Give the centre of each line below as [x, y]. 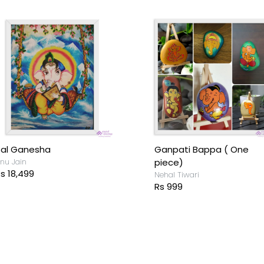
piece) [169, 163]
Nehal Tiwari [176, 175]
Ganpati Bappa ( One [201, 150]
